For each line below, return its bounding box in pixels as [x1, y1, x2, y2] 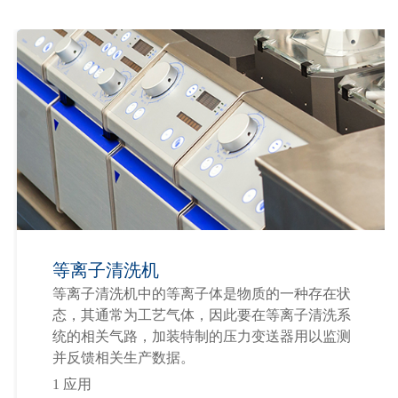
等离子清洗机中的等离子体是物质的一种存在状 [52, 285, 352, 301]
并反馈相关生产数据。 [52, 349, 195, 365]
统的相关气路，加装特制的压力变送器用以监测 [52, 328, 352, 344]
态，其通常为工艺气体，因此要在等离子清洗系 [52, 306, 352, 322]
